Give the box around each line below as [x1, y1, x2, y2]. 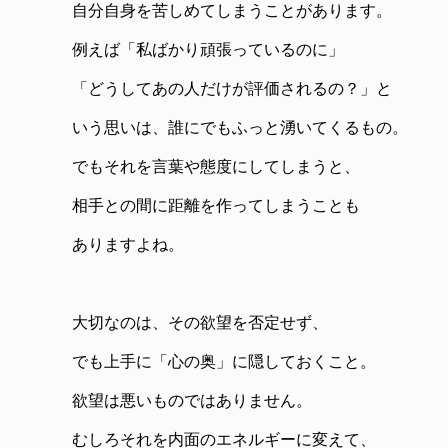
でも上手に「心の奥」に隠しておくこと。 [72, 353, 376, 371]
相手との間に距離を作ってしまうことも [72, 197, 360, 215]
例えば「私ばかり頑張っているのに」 [72, 41, 344, 59]
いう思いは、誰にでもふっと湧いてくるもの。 [72, 119, 408, 137]
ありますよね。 [72, 236, 184, 254]
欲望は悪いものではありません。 [72, 392, 312, 410]
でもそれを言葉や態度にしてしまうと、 [72, 158, 360, 176]
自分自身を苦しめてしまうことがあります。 [72, 2, 392, 20]
